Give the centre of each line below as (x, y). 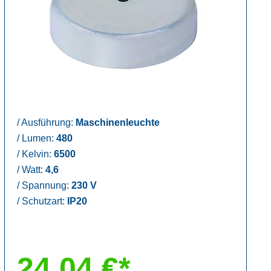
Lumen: (38, 138)
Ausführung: (47, 122)
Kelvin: (36, 154)
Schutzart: (43, 201)
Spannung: (45, 185)
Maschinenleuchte (117, 122)
